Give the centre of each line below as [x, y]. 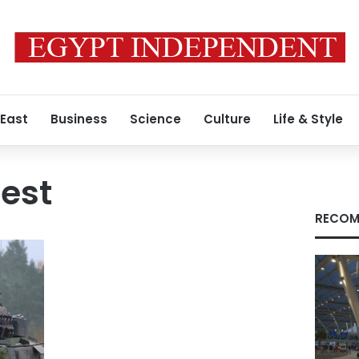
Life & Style [308, 119]
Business [79, 119]
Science [155, 119]
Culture [227, 119]
